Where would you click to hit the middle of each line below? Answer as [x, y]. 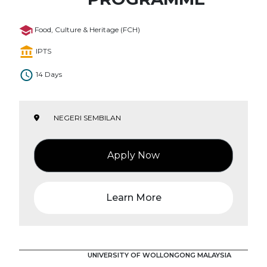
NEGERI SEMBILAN [87, 117]
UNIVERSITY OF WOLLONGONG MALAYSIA [159, 255]
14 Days [49, 74]
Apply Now [133, 155]
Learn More [133, 197]
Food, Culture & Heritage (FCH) [87, 30]
